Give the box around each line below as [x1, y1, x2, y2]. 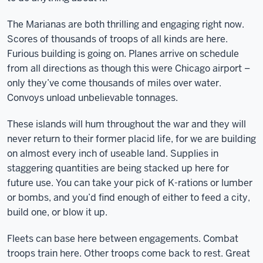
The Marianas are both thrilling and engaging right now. [7, 18, 244, 31]
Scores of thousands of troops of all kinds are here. [7, 33, 228, 45]
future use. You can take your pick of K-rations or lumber [7, 177, 252, 189]
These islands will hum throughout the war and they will [7, 118, 246, 130]
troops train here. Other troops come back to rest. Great [7, 247, 250, 259]
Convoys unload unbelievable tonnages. [7, 92, 178, 104]
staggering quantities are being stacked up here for [7, 162, 229, 174]
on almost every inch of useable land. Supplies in [7, 147, 218, 160]
